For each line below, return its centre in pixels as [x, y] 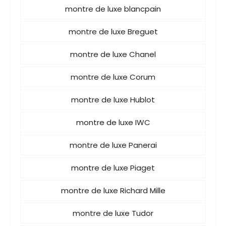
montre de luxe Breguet [113, 32]
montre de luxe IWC [113, 122]
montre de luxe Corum [113, 77]
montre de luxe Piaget [113, 168]
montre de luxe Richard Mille [113, 190]
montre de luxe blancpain [113, 9]
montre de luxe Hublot [113, 100]
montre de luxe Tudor [113, 213]
